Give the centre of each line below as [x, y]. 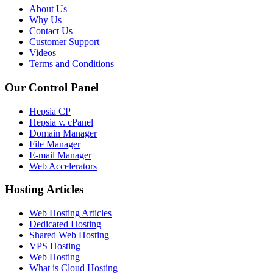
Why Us [45, 20]
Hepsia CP [50, 111]
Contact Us [51, 31]
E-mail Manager [60, 155]
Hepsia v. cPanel [61, 122]
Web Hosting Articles [70, 213]
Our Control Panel [52, 87]
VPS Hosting [55, 246]
